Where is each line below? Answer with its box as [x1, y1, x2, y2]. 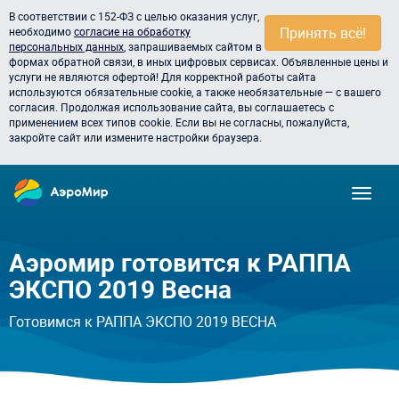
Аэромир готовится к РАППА [9, 245, 351, 279]
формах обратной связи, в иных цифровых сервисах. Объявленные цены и [9, 54, 388, 69]
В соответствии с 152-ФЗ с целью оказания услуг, [9, 9, 259, 23]
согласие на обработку [74, 24, 191, 38]
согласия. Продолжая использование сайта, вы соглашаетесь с [9, 100, 334, 114]
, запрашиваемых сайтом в [124, 39, 262, 53]
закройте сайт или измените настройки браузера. [9, 130, 262, 144]
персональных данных [9, 39, 124, 53]
